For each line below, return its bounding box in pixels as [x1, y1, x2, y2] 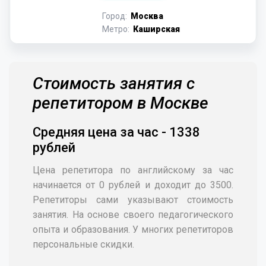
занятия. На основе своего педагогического [33, 209, 233, 220]
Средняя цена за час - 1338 [33, 125, 200, 140]
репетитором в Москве [33, 93, 208, 113]
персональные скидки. [33, 239, 134, 250]
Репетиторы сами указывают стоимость [33, 194, 233, 205]
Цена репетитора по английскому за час [33, 164, 233, 176]
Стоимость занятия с [33, 74, 195, 93]
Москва [128, 11, 163, 21]
